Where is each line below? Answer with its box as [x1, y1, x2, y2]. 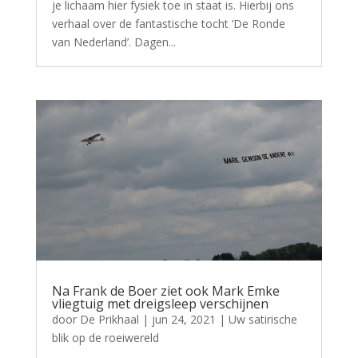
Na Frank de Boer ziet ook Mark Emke [51, 282, 280, 300]
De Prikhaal [79, 312, 139, 328]
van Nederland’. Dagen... [51, 34, 176, 50]
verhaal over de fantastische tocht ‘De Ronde [51, 15, 285, 31]
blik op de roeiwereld [51, 330, 159, 346]
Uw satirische [228, 312, 297, 328]
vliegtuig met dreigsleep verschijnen [51, 295, 268, 313]
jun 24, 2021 [151, 312, 216, 328]
